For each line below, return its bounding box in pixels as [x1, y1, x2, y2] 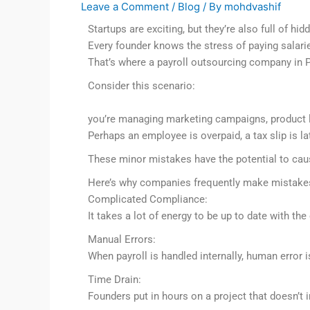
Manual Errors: [88, 233, 156, 246]
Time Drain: [88, 273, 141, 286]
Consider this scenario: [88, 80, 195, 92]
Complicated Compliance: [88, 193, 208, 206]
